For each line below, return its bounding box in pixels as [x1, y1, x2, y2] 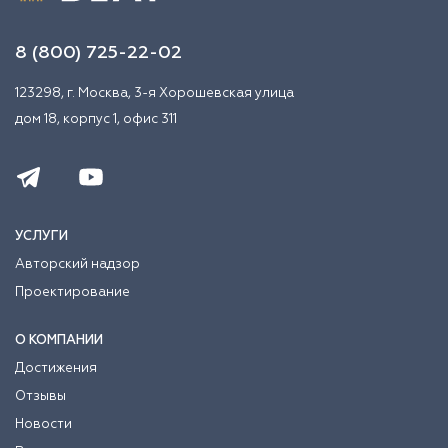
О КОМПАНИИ [15, 333, 103, 347]
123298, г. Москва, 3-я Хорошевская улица [15, 86, 294, 100]
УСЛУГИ [15, 229, 68, 243]
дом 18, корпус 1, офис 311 [15, 112, 177, 126]
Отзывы [15, 389, 66, 403]
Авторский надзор [15, 257, 140, 271]
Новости [15, 417, 72, 431]
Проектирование [15, 285, 130, 299]
